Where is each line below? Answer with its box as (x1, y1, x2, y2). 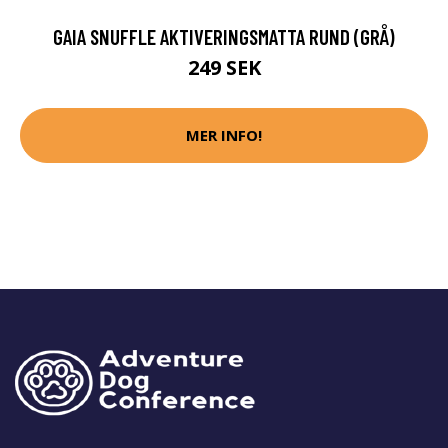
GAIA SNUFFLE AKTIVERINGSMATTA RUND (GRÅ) (53, 23, 395, 49)
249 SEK (187, 53, 261, 81)
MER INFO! (186, 125, 262, 146)
